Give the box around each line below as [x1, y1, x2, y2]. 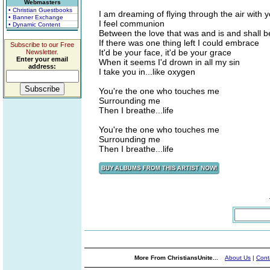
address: [28, 63, 56, 70]
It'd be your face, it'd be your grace [99, 48, 231, 57]
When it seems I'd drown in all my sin [99, 57, 240, 67]
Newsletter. [26, 48, 58, 55]
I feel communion [99, 19, 165, 28]
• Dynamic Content [8, 21, 60, 28]
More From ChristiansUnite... [134, 254, 220, 261]
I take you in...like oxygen [99, 67, 195, 77]
